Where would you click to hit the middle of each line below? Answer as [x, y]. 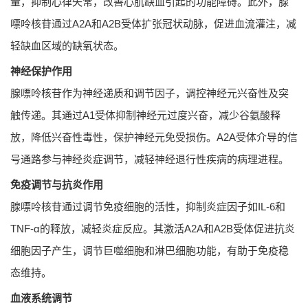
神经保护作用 [41, 71]
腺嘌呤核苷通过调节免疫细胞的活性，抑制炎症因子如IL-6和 [148, 206]
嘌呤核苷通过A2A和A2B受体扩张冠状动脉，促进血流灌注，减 [153, 23]
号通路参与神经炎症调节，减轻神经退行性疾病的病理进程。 [150, 159]
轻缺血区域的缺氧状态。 [67, 45]
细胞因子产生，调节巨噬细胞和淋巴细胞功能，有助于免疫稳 [150, 250]
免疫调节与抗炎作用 [57, 184]
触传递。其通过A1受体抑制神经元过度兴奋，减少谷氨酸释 [145, 115]
